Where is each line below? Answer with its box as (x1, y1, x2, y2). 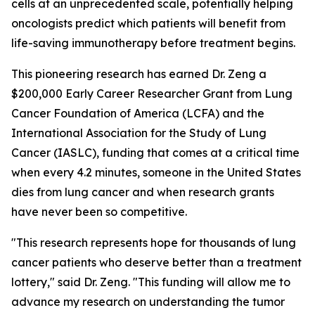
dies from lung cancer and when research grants (11, 185, 274, 199)
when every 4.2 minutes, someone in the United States (11, 165, 301, 179)
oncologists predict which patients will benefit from (11, 16, 285, 30)
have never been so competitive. (11, 205, 187, 219)
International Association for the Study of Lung (11, 126, 266, 140)
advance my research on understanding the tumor (11, 295, 285, 309)
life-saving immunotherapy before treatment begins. (11, 36, 295, 50)
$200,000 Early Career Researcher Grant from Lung (11, 86, 292, 101)
